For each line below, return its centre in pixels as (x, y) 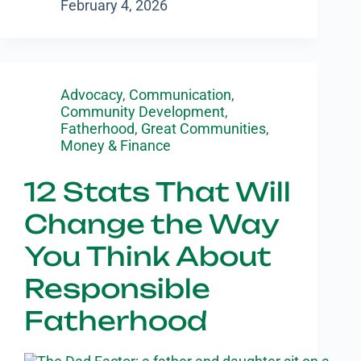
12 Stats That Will (158, 192)
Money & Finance (116, 146)
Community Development (143, 112)
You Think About (148, 257)
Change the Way (151, 224)
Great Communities (203, 129)
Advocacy (91, 95)
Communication (180, 95)
